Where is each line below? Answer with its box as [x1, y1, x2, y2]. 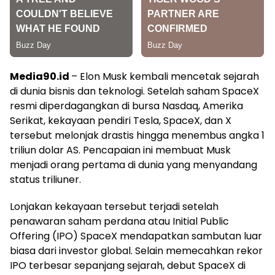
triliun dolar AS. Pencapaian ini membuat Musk [10, 142, 231, 157]
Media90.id [10, 69, 71, 83]
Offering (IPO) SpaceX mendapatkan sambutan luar [10, 228, 262, 243]
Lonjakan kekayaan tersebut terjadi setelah [10, 199, 219, 214]
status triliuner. [10, 172, 81, 187]
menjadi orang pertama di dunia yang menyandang [10, 157, 257, 172]
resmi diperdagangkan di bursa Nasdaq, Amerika [10, 98, 243, 113]
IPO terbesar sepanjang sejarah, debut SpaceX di [10, 258, 246, 273]
